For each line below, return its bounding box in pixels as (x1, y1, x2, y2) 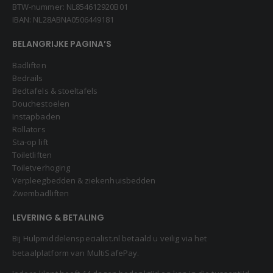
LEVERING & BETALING (12, 211, 104, 224)
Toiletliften (12, 149, 52, 161)
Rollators (12, 124, 46, 135)
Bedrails (12, 73, 43, 84)
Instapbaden (12, 111, 60, 122)
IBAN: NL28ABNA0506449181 (12, 14, 115, 26)
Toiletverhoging (12, 162, 70, 174)
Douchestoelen (12, 98, 69, 110)
